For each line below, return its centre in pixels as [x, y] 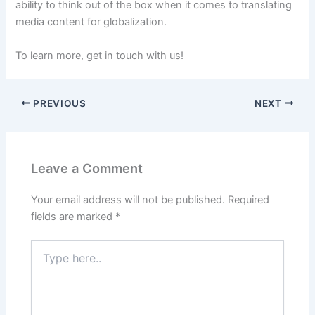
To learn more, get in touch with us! [100, 55]
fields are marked [73, 217]
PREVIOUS [58, 103]
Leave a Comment [87, 168]
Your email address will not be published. [128, 200]
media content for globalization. [91, 22]
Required [249, 200]
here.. [44, 261]
